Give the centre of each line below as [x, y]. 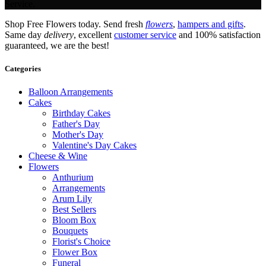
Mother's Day [78, 135]
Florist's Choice [81, 242]
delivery [59, 34]
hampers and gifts [210, 24]
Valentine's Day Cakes [94, 145]
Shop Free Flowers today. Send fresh [75, 24]
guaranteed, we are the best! [57, 45]
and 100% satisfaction [218, 34]
